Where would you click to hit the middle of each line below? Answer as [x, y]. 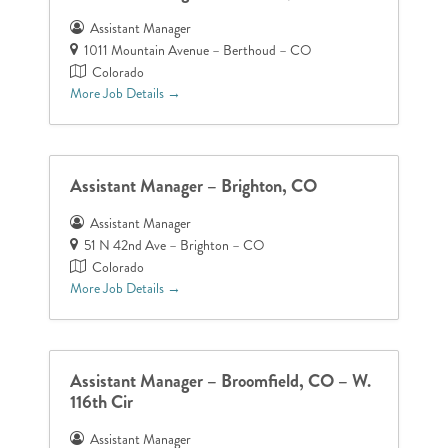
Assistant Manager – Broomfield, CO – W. [221, 380]
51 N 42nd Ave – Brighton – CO [175, 245]
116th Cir [102, 401]
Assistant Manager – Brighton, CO [194, 185]
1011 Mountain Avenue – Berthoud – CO [198, 50]
